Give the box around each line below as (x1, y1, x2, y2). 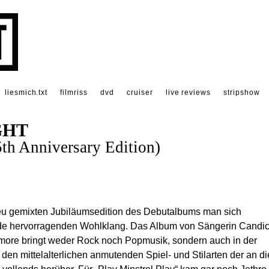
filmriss (60, 88, 88, 97)
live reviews (165, 88, 211, 97)
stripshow (223, 88, 260, 97)
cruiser (126, 88, 153, 97)
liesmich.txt (4, 88, 48, 97)
